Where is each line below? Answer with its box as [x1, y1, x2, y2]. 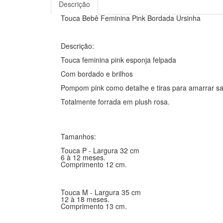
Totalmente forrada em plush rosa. [61, 96, 170, 107]
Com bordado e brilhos [61, 68, 133, 79]
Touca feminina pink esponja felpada [61, 54, 176, 65]
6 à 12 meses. [61, 152, 106, 162]
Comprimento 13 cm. [61, 201, 127, 211]
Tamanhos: [61, 131, 96, 141]
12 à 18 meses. [61, 194, 110, 204]
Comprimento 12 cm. [61, 159, 127, 169]
